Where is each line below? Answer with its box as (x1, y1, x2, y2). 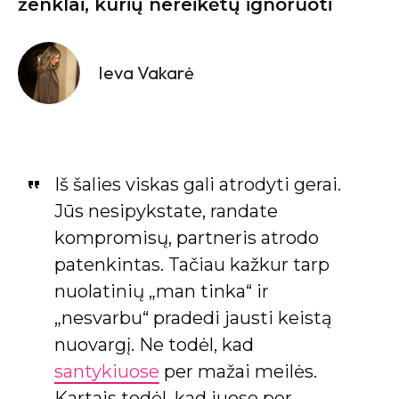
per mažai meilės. (159, 360, 317, 382)
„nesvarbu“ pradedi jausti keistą (53, 306, 332, 329)
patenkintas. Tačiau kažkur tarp (53, 253, 330, 275)
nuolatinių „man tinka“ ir (53, 280, 269, 302)
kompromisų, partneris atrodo (53, 226, 319, 248)
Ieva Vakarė (98, 61, 194, 84)
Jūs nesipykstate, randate (53, 199, 278, 222)
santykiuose (53, 360, 159, 382)
